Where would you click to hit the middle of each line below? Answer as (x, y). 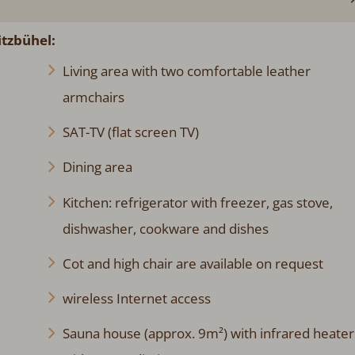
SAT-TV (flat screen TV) (130, 132)
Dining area (97, 167)
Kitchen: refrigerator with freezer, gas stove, (197, 202)
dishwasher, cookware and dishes (165, 228)
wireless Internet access (136, 298)
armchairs (93, 97)
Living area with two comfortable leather (186, 71)
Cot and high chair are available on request (193, 263)
